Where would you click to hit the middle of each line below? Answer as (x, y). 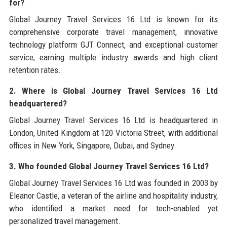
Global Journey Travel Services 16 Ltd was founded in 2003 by (113, 183)
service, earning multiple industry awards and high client (113, 58)
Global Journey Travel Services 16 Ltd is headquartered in (113, 120)
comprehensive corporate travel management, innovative (113, 32)
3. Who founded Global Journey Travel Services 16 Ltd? (109, 166)
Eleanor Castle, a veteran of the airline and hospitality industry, (113, 196)
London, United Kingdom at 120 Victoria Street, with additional (113, 133)
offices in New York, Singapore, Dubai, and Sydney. (92, 146)
